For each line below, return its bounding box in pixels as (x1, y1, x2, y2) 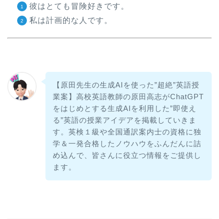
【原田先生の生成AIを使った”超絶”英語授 (52, 80, 199, 89)
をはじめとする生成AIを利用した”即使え (52, 104, 197, 112)
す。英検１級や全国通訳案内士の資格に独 (52, 127, 201, 136)
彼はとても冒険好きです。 (29, 2, 129, 11)
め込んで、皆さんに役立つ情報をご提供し (52, 151, 201, 159)
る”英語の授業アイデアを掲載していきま (52, 115, 197, 124)
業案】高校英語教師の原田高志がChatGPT (52, 92, 204, 101)
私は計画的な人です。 (29, 16, 112, 25)
